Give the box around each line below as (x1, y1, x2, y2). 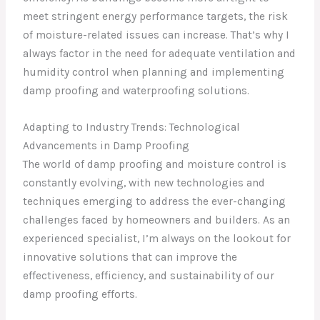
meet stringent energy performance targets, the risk (23, 10, 289, 24)
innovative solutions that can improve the (23, 251, 238, 264)
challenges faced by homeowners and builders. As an (23, 214, 291, 227)
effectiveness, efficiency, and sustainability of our (23, 269, 275, 283)
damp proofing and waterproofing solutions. (23, 84, 250, 98)
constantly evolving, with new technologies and (23, 176, 266, 190)
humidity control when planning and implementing (23, 66, 285, 79)
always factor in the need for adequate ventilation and (23, 47, 296, 61)
